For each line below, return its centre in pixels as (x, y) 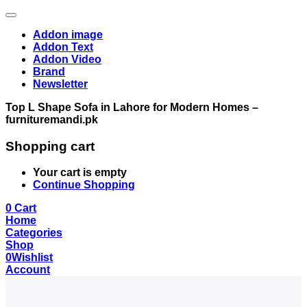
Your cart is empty (80, 173)
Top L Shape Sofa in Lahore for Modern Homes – (132, 107)
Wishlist (32, 258)
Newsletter (60, 84)
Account (28, 270)
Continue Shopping (84, 185)
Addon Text (63, 47)
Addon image (68, 35)
